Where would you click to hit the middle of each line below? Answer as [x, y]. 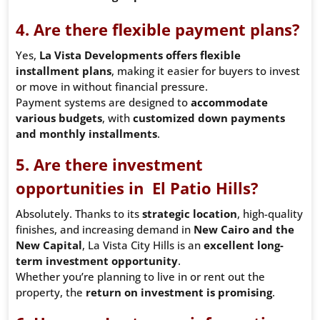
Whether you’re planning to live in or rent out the [140, 277]
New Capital [49, 245]
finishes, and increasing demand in [105, 230]
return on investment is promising [179, 292]
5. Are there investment [109, 165]
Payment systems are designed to [103, 102]
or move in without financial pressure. [112, 87]
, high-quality [270, 214]
